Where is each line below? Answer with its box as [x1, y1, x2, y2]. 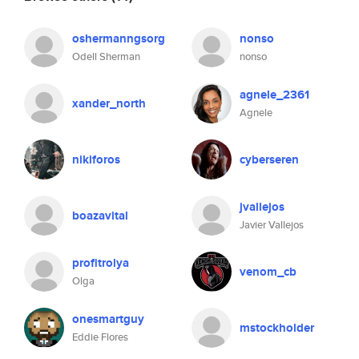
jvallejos [240, 198, 284, 216]
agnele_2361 [240, 86, 309, 103]
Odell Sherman [72, 49, 140, 64]
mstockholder [240, 319, 314, 337]
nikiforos [72, 151, 120, 168]
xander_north [72, 95, 146, 112]
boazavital [72, 207, 128, 224]
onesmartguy [72, 310, 144, 328]
